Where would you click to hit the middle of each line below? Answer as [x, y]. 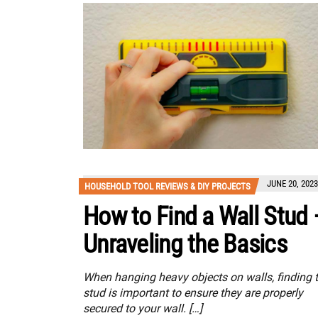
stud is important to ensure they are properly [193, 293]
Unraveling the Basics [185, 245]
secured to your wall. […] [143, 309]
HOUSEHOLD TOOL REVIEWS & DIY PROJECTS [168, 187]
